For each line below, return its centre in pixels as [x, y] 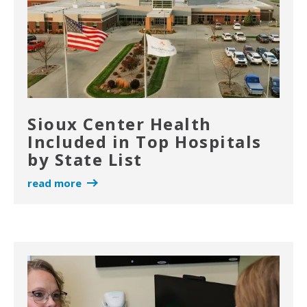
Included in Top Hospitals [145, 141]
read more [54, 183]
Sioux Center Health [120, 123]
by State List [85, 159]
